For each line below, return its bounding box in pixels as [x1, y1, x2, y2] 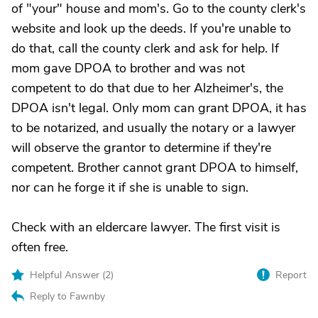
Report [275, 268, 307, 282]
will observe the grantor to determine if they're [11, 139, 271, 156]
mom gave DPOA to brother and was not [11, 60, 245, 77]
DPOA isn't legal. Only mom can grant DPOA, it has [11, 99, 307, 116]
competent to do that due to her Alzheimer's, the [11, 79, 283, 97]
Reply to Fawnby [30, 290, 105, 303]
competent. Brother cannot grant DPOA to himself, [11, 159, 298, 176]
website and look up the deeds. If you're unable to [11, 20, 291, 37]
